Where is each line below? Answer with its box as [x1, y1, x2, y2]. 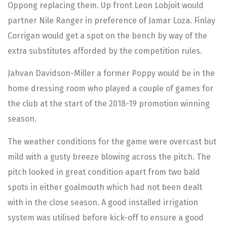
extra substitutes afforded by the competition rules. [8, 46, 202, 56]
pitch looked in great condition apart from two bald [8, 167, 200, 177]
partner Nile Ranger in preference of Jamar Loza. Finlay [8, 15, 215, 25]
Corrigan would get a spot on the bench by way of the [8, 30, 207, 41]
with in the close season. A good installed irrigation [8, 197, 198, 207]
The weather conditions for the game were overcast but [8, 136, 216, 146]
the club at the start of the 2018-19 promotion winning [8, 99, 210, 109]
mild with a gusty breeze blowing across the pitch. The [8, 152, 211, 162]
